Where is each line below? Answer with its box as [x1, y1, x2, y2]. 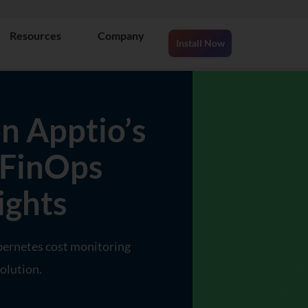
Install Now [175, 36, 225, 49]
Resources [10, 29, 61, 42]
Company [98, 29, 144, 42]
